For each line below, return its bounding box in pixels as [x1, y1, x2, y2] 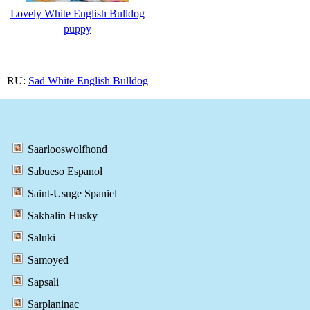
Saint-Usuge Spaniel [28, 188, 117, 200]
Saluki [28, 232, 55, 244]
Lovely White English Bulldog [10, 7, 145, 19]
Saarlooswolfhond [28, 143, 107, 156]
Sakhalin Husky [28, 210, 98, 222]
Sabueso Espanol [28, 165, 102, 178]
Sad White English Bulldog [28, 74, 148, 86]
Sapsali [28, 276, 59, 289]
